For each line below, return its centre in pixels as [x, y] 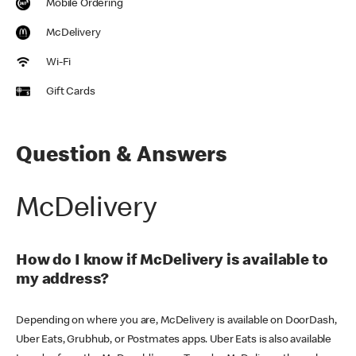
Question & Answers [122, 156]
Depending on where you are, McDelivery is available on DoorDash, [176, 321]
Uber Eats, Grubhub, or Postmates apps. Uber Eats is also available [174, 340]
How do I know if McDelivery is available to [172, 261]
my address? [63, 280]
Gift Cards [71, 92]
